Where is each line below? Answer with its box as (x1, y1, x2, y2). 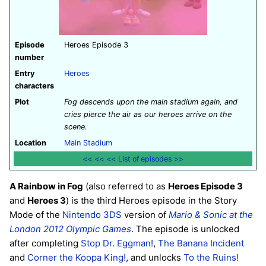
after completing (9, 237, 81, 249)
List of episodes (118, 154, 172, 163)
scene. (64, 122, 87, 131)
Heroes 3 (27, 195, 66, 207)
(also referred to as (83, 180, 168, 192)
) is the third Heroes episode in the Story (66, 195, 237, 207)
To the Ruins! (183, 252, 239, 264)
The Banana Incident (158, 237, 244, 249)
